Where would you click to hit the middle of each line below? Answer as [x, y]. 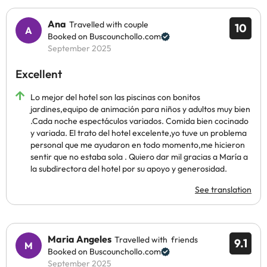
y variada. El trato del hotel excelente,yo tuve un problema [139, 133]
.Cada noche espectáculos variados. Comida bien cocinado [139, 121]
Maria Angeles [80, 239]
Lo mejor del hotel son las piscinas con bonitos [115, 97]
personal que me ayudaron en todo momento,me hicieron [138, 145]
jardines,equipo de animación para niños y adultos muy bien [140, 109]
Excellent [39, 74]
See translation [223, 190]
